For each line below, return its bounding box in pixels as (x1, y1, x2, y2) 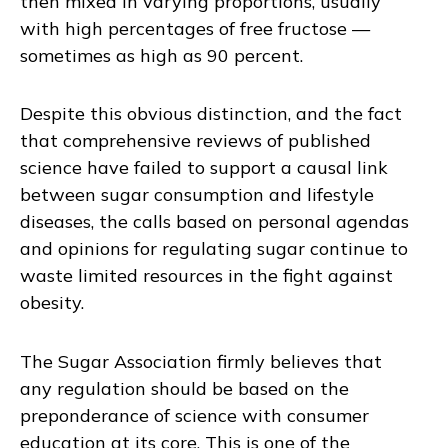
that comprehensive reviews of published (20, 129, 371, 153)
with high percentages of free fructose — (20, 16, 370, 40)
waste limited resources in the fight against (20, 264, 393, 288)
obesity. (20, 291, 84, 315)
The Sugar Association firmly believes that (20, 349, 382, 373)
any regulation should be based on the (20, 376, 349, 400)
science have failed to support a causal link (20, 156, 388, 180)
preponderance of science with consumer (20, 403, 369, 427)
